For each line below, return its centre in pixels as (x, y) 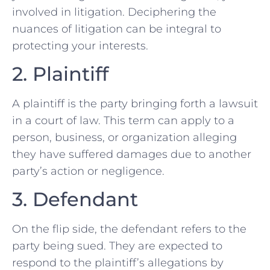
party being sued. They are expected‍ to (117, 246)
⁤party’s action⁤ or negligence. (88, 171)
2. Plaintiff (60, 74)
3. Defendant (75, 199)
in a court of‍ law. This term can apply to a (123, 120)
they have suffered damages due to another (132, 154)
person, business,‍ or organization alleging (124, 137)
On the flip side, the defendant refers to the (129, 229)
